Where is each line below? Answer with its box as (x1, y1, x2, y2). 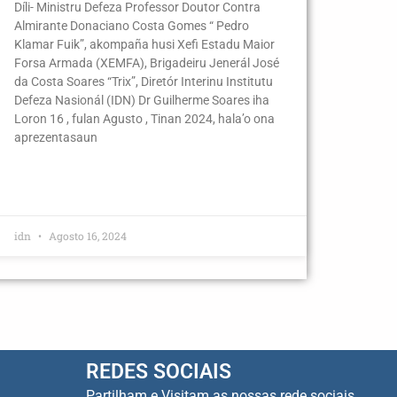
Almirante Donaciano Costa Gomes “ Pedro (14, 18, 249, 33)
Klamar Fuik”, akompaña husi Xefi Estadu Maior (14, 36, 275, 51)
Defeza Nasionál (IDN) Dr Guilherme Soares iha (14, 92, 269, 107)
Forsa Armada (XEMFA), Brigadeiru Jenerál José (14, 55, 279, 70)
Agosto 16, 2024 (46, 228, 127, 243)
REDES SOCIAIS (85, 359, 231, 384)
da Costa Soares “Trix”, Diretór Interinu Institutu (14, 74, 273, 89)
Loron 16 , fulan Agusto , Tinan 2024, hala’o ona (14, 111, 275, 126)
